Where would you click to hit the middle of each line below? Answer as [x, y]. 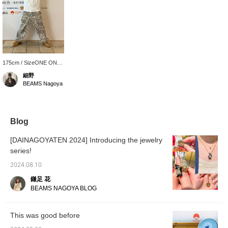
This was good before [45, 216]
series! [21, 151]
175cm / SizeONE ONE [32, 63]
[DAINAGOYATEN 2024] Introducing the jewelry [86, 140]
